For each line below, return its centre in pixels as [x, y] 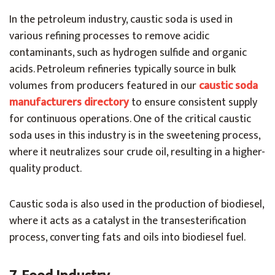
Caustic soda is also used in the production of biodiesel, [137, 205]
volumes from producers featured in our [104, 86]
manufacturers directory [69, 103]
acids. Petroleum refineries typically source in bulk [122, 70]
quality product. [45, 169]
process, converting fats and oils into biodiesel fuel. [127, 238]
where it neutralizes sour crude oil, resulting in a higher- [137, 153]
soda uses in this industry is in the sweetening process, [135, 136]
